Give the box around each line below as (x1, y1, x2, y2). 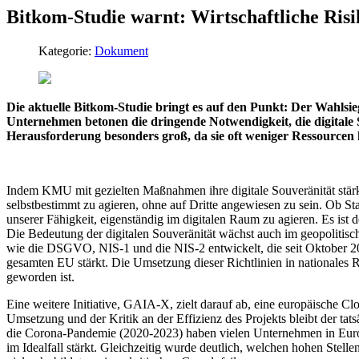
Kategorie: (38, 43, 95, 58)
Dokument (95, 43, 148, 58)
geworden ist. (6, 269, 75, 284)
